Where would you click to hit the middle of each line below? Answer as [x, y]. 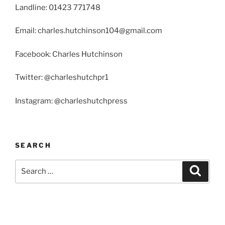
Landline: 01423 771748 [58, 7]
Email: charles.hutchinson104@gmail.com [89, 31]
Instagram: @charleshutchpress [71, 101]
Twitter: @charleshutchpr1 [62, 78]
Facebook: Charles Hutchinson [69, 54]
